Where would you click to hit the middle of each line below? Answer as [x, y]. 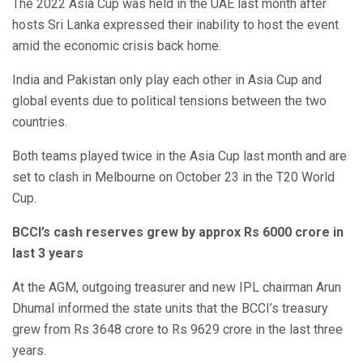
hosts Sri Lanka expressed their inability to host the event [175, 25]
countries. [40, 122]
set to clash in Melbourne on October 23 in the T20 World [173, 177]
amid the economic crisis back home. [117, 46]
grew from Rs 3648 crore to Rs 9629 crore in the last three [177, 330]
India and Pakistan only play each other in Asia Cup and [167, 80]
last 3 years [48, 254]
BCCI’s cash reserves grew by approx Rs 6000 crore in [178, 233]
